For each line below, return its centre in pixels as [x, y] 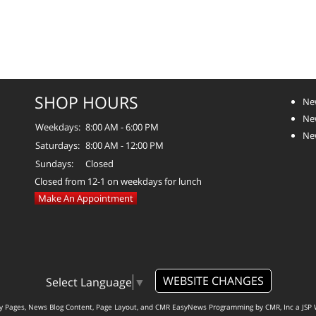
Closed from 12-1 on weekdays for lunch [118, 182]
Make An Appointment [86, 199]
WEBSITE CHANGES [213, 281]
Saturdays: [57, 146]
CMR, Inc [279, 306]
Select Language [89, 282]
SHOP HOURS [86, 103]
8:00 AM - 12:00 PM [124, 146]
